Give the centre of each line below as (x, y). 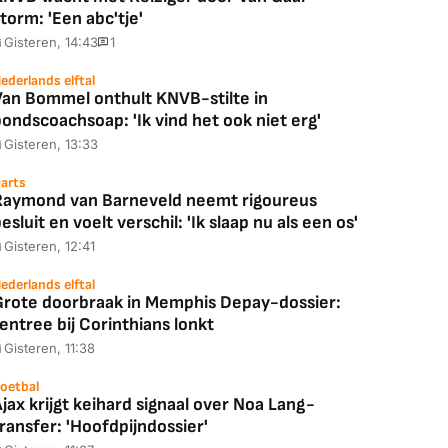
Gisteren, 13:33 (51, 144)
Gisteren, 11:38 (49, 348)
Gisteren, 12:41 (49, 246)
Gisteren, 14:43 (51, 42)
